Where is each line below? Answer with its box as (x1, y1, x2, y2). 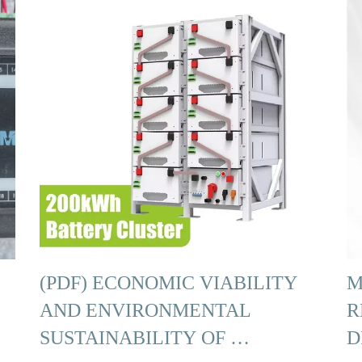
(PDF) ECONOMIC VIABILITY (40, 271, 297, 293)
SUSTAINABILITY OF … (40, 326, 250, 348)
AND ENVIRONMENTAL (40, 298, 251, 321)
